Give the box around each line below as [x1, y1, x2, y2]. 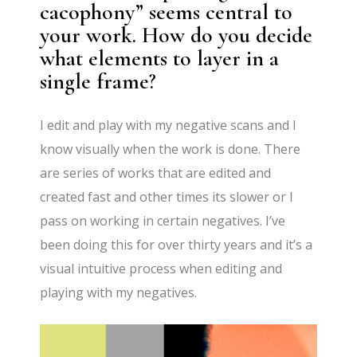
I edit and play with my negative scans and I [40, 116, 297, 134]
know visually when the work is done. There [40, 139, 301, 158]
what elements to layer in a [40, 44, 280, 72]
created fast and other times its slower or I [40, 187, 294, 206]
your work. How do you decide [40, 21, 313, 49]
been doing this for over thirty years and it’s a [40, 235, 313, 253]
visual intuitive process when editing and [40, 259, 283, 277]
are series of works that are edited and [40, 163, 272, 182]
